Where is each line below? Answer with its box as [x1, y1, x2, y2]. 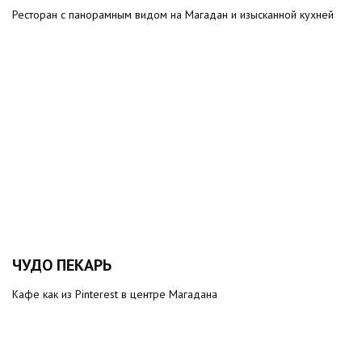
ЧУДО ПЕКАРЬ [12, 255, 112, 276]
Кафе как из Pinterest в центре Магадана [12, 287, 217, 301]
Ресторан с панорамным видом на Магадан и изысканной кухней [12, 7, 334, 22]
